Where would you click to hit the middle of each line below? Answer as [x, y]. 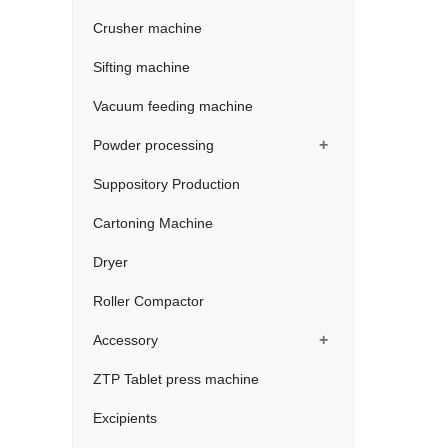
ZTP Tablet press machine [176, 379]
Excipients [125, 418]
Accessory [125, 340]
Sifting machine [141, 67]
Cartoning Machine [153, 223]
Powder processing [153, 145]
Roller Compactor [148, 301]
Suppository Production [166, 184]
